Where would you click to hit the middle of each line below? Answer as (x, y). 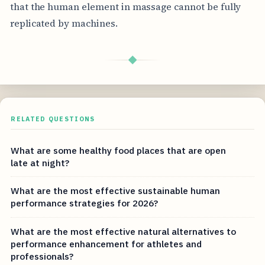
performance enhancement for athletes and (106, 243)
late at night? (40, 162)
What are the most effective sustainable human (116, 191)
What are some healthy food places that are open (119, 150)
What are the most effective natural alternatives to (124, 231)
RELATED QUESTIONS (53, 119)
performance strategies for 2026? (85, 203)
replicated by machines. (64, 23)
